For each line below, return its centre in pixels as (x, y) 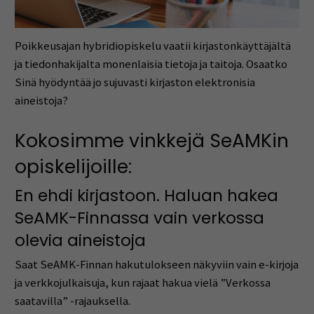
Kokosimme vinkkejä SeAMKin (151, 141)
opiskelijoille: (73, 167)
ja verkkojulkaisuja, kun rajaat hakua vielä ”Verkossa (142, 283)
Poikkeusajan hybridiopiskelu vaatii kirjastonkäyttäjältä (152, 46)
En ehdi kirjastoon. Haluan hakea (146, 195)
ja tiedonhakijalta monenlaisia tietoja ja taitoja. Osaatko (151, 64)
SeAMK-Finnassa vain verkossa (139, 218)
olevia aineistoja (80, 240)
